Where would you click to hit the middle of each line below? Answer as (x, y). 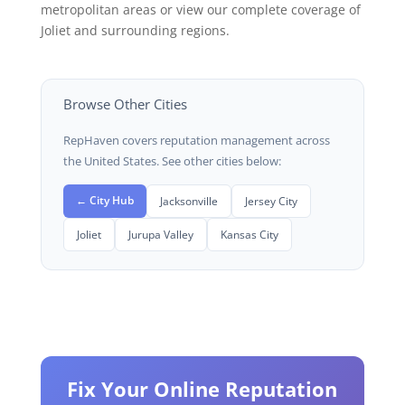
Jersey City (271, 201)
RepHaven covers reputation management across (196, 141)
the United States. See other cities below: (172, 162)
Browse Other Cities (125, 104)
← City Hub (104, 200)
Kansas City (249, 235)
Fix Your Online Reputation (202, 389)
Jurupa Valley (160, 235)
